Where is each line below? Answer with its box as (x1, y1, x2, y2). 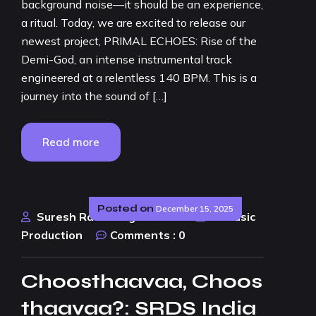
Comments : (110, 228, 176, 242)
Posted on (97, 202, 154, 214)
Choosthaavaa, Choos (21, 269, 262, 293)
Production (21, 228, 83, 242)
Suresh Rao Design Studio (37, 209, 182, 224)
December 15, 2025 (156, 203, 233, 214)
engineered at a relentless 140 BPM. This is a (21, 71, 257, 85)
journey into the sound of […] (21, 89, 167, 103)
